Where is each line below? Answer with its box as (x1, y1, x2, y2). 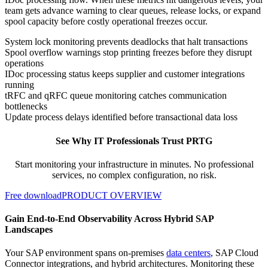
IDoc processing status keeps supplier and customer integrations (5, 69, 245, 80)
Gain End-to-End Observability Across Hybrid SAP (5, 214, 214, 224)
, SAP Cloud (211, 248, 258, 258)
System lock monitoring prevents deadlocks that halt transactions (5, 36, 248, 47)
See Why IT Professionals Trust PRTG (56, 135, 212, 146)
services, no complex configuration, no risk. (51, 169, 217, 180)
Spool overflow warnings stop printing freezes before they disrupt (5, 47, 252, 58)
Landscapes (5, 224, 55, 235)
